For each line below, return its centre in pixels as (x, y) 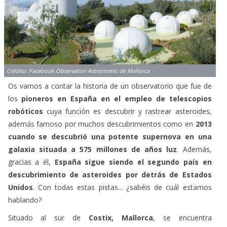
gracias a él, (31, 162)
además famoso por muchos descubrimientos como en (102, 124)
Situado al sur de (48, 217)
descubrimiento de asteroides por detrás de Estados (110, 174)
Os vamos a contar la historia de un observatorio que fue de (110, 86)
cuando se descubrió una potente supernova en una (110, 136)
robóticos (25, 111)
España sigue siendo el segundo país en (133, 162)
